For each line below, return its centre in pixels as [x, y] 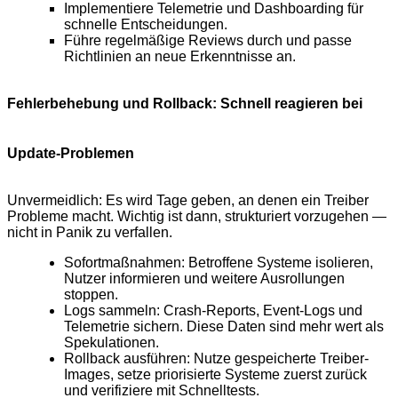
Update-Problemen [71, 154]
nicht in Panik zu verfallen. [90, 233]
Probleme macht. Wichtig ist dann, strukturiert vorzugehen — [197, 217]
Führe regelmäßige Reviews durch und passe [208, 41]
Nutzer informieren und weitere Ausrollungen [204, 279]
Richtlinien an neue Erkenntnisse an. [180, 57]
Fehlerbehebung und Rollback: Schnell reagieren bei [185, 104]
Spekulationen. [111, 343]
